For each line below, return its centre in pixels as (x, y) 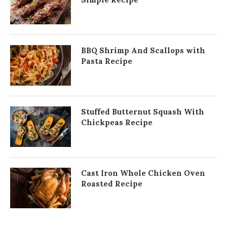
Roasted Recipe (112, 184)
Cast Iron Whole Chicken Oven (143, 173)
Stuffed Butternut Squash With (143, 112)
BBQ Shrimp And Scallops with (143, 51)
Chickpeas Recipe (117, 123)
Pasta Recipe (107, 61)
